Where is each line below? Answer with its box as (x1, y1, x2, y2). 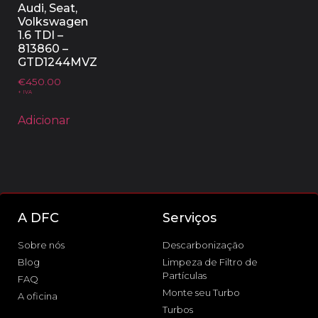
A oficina (18, 290, 57, 302)
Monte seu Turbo (163, 286, 240, 298)
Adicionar (18, 113, 70, 127)
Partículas (163, 269, 207, 281)
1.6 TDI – (18, 28, 63, 42)
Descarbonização (163, 238, 244, 251)
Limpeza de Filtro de (163, 256, 258, 268)
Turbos (163, 303, 193, 315)
